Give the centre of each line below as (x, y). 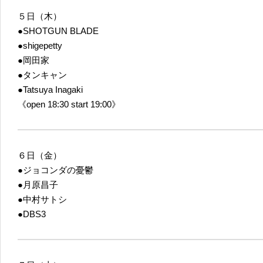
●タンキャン (42, 75)
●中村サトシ (42, 199)
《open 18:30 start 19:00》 (69, 104)
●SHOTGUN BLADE (58, 31)
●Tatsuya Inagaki (50, 89)
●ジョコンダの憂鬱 (55, 170)
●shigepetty (40, 45)
